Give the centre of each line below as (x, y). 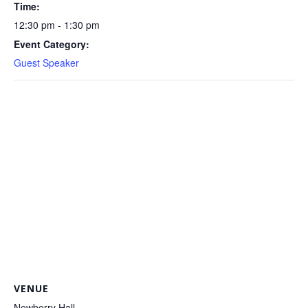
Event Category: (52, 44)
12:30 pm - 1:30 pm (57, 25)
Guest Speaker (46, 63)
